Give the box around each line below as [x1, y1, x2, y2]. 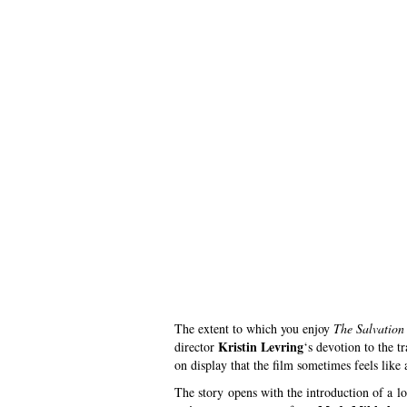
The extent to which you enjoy [174, 320, 333, 337]
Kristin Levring [218, 337, 303, 356]
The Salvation [333, 320, 404, 337]
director [174, 338, 218, 355]
